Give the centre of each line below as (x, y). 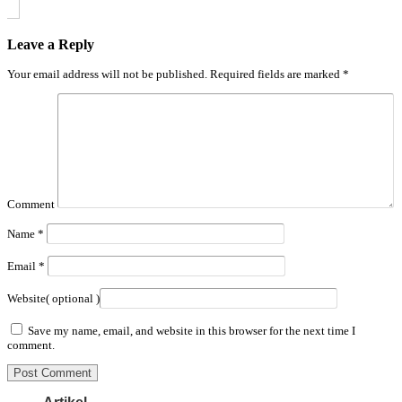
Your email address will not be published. (107, 74)
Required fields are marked (275, 74)
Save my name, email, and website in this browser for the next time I (192, 331)
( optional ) (73, 299)
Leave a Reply (51, 45)
